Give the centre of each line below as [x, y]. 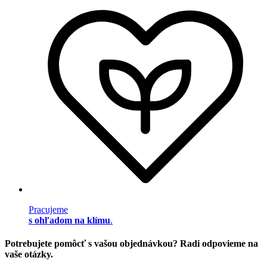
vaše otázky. [29, 254]
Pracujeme [48, 209]
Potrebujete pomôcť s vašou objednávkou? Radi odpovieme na [131, 244]
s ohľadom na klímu [69, 220]
